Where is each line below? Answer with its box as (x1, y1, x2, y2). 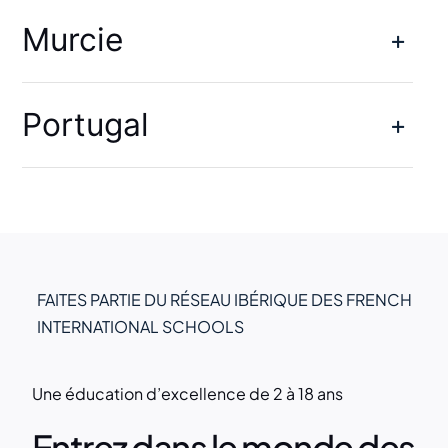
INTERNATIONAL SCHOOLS (36, 316, 244, 338)
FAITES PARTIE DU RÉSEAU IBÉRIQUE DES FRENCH (36, 289, 412, 311)
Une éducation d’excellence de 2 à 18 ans (31, 383, 343, 405)
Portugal (21, 105, 149, 145)
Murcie (21, 20, 123, 60)
